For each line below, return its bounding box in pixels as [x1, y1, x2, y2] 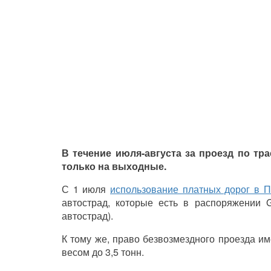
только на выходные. [62, 159, 166, 174]
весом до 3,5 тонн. [62, 245, 144, 260]
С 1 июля [62, 182, 110, 197]
